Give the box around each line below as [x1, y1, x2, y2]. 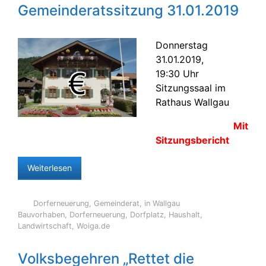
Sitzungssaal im [156, 82, 226, 94]
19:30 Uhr [156, 68, 199, 80]
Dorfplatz [130, 210, 164, 219]
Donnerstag [156, 39, 208, 51]
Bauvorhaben [18, 210, 65, 219]
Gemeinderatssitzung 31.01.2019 [18, 2, 239, 19]
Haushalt [169, 210, 200, 219]
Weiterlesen [27, 163, 72, 173]
